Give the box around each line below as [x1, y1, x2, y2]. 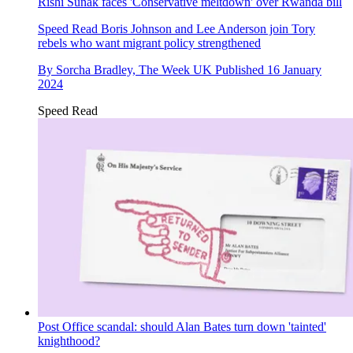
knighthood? [38, 334, 100, 347]
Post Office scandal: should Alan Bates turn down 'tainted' [38, 320, 326, 333]
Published [215, 63, 267, 77]
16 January [267, 63, 321, 77]
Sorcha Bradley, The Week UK [56, 63, 212, 77]
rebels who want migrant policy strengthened [38, 36, 261, 50]
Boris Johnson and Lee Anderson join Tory [98, 22, 315, 36]
